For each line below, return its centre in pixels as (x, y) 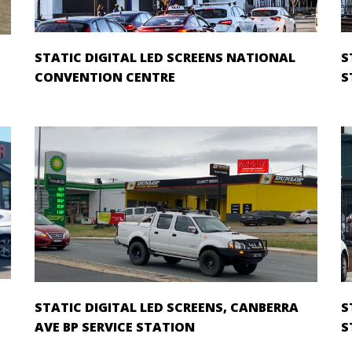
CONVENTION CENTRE (105, 77)
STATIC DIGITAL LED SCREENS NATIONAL (165, 57)
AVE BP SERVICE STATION (115, 326)
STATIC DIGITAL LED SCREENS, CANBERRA (167, 307)
